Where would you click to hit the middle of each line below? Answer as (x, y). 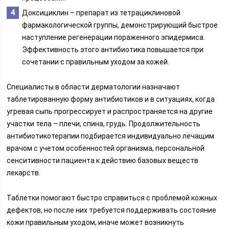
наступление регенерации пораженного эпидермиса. (114, 37)
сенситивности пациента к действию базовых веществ (103, 161)
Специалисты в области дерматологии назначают (94, 87)
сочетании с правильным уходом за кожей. (96, 62)
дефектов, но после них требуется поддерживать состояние (112, 210)
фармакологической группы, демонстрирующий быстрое (120, 25)
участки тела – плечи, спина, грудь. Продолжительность (104, 124)
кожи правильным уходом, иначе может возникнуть (96, 222)
